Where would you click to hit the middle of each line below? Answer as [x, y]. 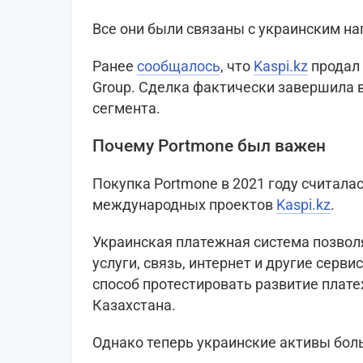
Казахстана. [134, 305]
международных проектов [184, 205]
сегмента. [126, 109]
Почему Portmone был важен [209, 146]
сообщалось [179, 66]
